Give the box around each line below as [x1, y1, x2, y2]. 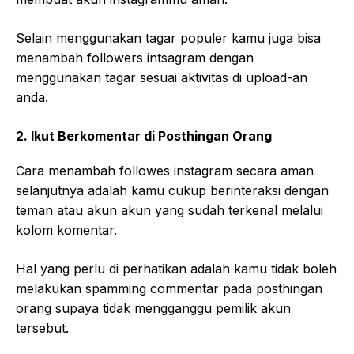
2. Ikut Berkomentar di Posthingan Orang [16, 128, 272, 145]
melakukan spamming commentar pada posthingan [16, 281, 322, 297]
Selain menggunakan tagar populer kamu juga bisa [16, 30, 321, 47]
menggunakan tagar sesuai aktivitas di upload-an [16, 70, 307, 86]
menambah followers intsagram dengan [16, 50, 254, 66]
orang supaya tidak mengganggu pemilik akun [16, 300, 291, 317]
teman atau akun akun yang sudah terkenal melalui [16, 202, 323, 219]
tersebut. [16, 320, 69, 337]
